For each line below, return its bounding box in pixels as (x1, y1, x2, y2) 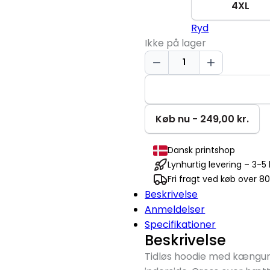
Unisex (144, 95, 175, 110)
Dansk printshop (168, 144, 236, 157)
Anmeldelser (145, 202, 206, 216)
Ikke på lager (145, 36, 207, 50)
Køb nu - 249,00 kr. (155, 111, 250, 126)
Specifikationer (145, 217, 216, 231)
